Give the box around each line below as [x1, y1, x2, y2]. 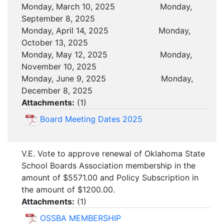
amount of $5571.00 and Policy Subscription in [21, 172, 198, 183]
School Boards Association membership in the [21, 160, 195, 171]
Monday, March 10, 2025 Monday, [21, 1, 192, 12]
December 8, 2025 [21, 85, 92, 96]
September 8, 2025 [21, 13, 95, 24]
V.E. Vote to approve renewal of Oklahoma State [21, 148, 205, 159]
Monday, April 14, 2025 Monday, [21, 25, 190, 36]
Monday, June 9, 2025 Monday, [21, 73, 193, 84]
